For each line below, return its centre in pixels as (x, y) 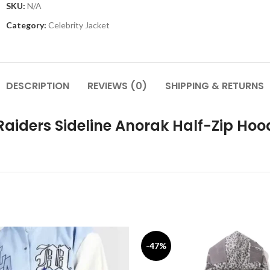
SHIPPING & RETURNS (215, 86)
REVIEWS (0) (117, 86)
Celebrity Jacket (79, 25)
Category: (26, 25)
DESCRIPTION (38, 86)
